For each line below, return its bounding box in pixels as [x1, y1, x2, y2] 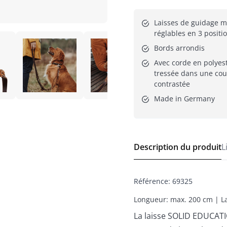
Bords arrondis [154, 43, 205, 53]
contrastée [154, 79, 190, 89]
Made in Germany [154, 93, 215, 103]
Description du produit [134, 141, 221, 153]
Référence [134, 176, 168, 186]
